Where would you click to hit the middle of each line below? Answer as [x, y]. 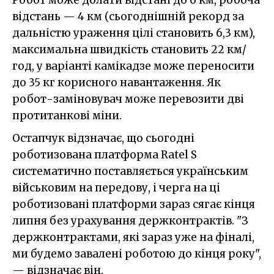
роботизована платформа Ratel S [105, 155]
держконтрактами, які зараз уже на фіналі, [133, 238]
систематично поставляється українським [130, 172]
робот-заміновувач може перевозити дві [128, 99]
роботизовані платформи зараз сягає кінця [134, 205]
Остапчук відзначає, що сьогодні [103, 139]
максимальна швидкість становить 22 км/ [129, 50]
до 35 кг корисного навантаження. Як [117, 83]
